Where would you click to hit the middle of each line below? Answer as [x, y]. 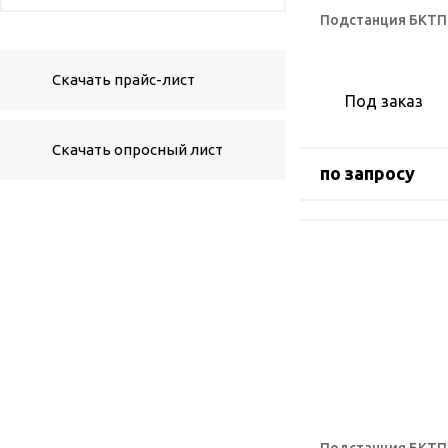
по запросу [367, 172]
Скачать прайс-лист [123, 79]
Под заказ [384, 100]
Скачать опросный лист [137, 149]
